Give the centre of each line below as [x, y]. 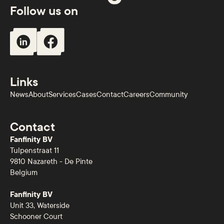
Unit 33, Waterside [40, 206]
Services [62, 95]
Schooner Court [36, 217]
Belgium [24, 173]
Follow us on [44, 11]
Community [169, 95]
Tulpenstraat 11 [35, 151]
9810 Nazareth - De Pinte [51, 162]
